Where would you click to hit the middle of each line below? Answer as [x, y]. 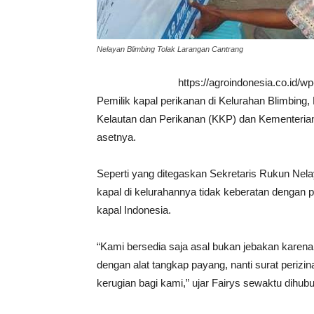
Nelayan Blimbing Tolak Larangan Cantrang [170, 49]
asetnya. [116, 137]
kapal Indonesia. [134, 210]
